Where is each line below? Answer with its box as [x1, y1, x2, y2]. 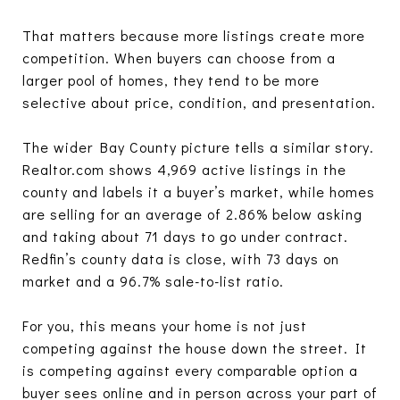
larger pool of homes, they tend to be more [22, 70, 320, 89]
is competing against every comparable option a [22, 360, 358, 379]
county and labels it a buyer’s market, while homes [22, 181, 375, 201]
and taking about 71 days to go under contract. [22, 226, 348, 246]
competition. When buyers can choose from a [22, 47, 336, 67]
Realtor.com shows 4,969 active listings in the [22, 159, 346, 179]
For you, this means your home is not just [22, 315, 307, 335]
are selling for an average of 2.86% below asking [22, 204, 362, 223]
